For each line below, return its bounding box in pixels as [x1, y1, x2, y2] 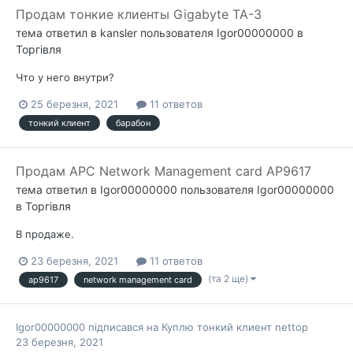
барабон [116, 117, 150, 129]
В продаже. [16, 227, 74, 240]
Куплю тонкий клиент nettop [162, 320, 308, 333]
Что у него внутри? [16, 71, 114, 84]
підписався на [85, 320, 162, 333]
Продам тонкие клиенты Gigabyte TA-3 [16, 6, 262, 23]
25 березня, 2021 [31, 98, 118, 111]
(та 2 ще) [208, 272, 251, 284]
